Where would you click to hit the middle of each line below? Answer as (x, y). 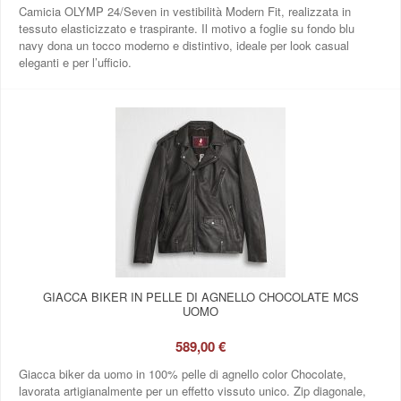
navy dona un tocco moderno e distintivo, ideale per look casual (184, 45)
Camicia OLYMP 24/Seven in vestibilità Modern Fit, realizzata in (185, 11)
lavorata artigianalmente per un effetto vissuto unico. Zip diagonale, (192, 390)
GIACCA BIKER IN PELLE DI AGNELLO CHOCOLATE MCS (200, 296)
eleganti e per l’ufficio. (75, 62)
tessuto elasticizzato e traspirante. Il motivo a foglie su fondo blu (187, 28)
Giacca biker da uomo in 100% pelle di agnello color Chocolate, (183, 373)
